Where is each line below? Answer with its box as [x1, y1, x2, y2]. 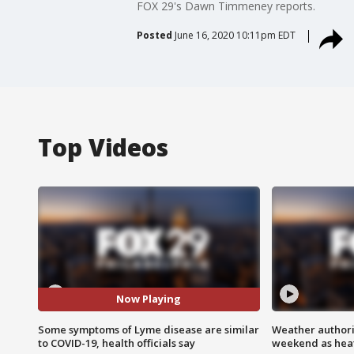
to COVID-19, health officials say [38, 335, 195, 350]
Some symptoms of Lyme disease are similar [38, 322, 259, 337]
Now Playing [116, 292, 182, 307]
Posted [136, 28, 172, 42]
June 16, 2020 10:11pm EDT [174, 28, 296, 42]
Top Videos [38, 130, 168, 164]
